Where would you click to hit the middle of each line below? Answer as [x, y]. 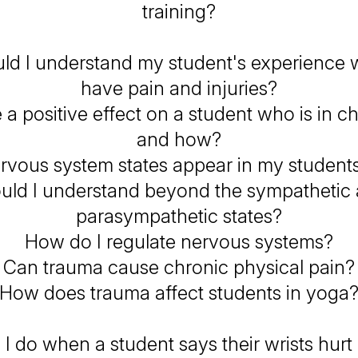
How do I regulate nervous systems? [179, 242]
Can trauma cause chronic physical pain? [179, 267]
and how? [179, 139]
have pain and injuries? [179, 88]
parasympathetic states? [179, 216]
